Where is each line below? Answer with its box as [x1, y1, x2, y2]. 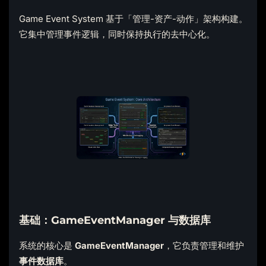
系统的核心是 [18, 239, 75, 251]
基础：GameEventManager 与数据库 [18, 213, 211, 226]
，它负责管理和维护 [163, 239, 244, 251]
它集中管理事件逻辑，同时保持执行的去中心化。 [18, 28, 215, 40]
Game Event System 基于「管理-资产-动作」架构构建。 [18, 12, 248, 24]
